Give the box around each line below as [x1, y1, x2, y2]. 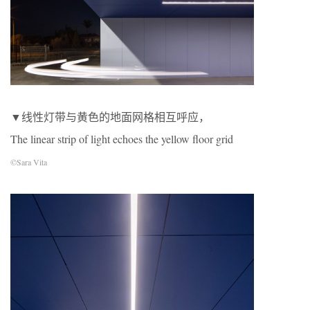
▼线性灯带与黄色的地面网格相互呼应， [10, 109, 210, 125]
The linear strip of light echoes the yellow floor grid [10, 131, 233, 147]
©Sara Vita [10, 156, 47, 168]
